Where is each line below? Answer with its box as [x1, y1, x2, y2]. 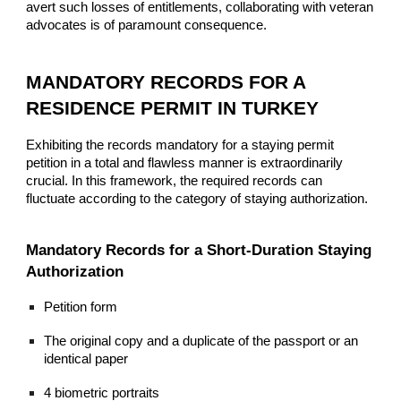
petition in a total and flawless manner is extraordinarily [26, 156, 344, 171]
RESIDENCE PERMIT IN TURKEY [26, 98, 320, 120]
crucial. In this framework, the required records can [26, 174, 323, 189]
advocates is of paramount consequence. [26, 18, 268, 33]
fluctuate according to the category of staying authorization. [26, 192, 369, 207]
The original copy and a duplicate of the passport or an [44, 333, 359, 348]
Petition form [44, 299, 118, 314]
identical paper [44, 351, 129, 366]
